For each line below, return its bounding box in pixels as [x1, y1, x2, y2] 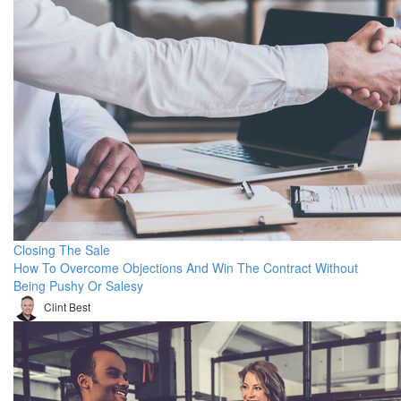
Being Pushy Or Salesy [13, 277, 143, 294]
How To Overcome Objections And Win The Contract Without [13, 259, 358, 277]
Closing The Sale [13, 241, 110, 259]
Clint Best [44, 298, 90, 314]
